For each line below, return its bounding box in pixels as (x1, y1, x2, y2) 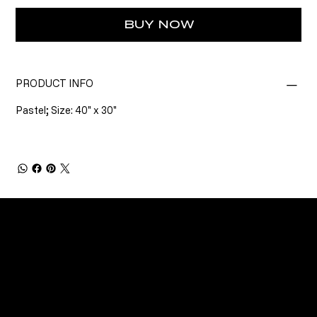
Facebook (12, 299, 60, 310)
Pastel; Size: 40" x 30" (16, 105, 117, 116)
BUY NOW (124, 18, 195, 32)
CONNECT (12, 247, 163, 273)
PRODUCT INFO (16, 78, 94, 89)
